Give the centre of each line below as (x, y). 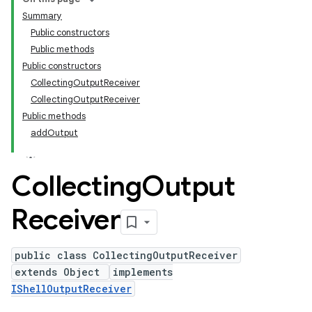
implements (143, 272)
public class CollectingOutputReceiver (126, 255)
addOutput (54, 133)
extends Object (60, 272)
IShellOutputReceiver (71, 289)
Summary (42, 16)
